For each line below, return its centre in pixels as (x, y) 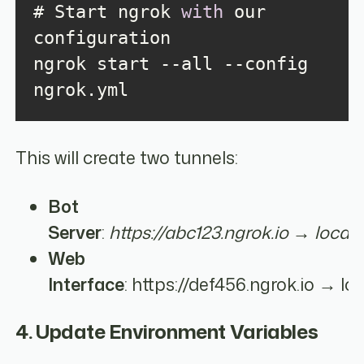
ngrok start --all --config (170, 64)
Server (75, 233)
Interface (87, 285)
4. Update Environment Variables (167, 332)
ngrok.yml (80, 90)
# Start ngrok (107, 12)
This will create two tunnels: (127, 157)
